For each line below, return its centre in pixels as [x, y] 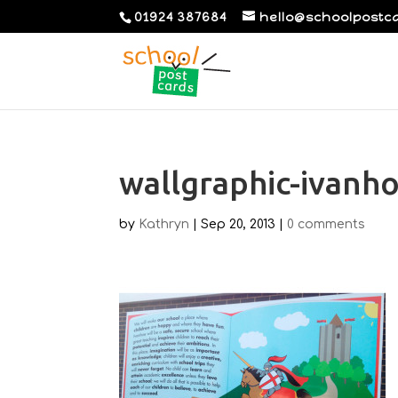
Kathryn [164, 224]
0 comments [326, 224]
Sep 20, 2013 [239, 224]
